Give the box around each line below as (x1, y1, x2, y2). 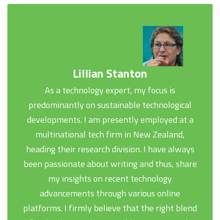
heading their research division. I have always (26, 142, 194, 156)
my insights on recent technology (48, 172, 172, 186)
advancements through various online (40, 187, 180, 200)
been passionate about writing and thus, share (23, 157, 197, 171)
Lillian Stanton (73, 64, 147, 82)
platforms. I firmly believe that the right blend (23, 201, 197, 215)
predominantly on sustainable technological (28, 98, 192, 112)
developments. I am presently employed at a (27, 113, 193, 127)
